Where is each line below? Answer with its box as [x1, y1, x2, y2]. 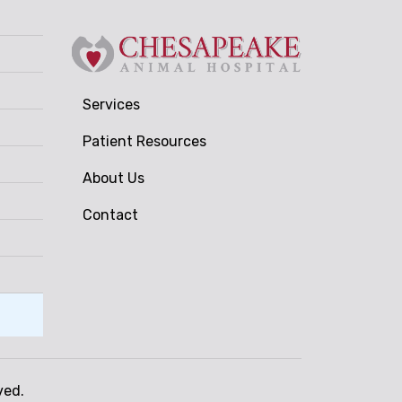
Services [83, 95, 140, 113]
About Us [83, 169, 144, 187]
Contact [83, 205, 138, 223]
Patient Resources [83, 132, 206, 150]
